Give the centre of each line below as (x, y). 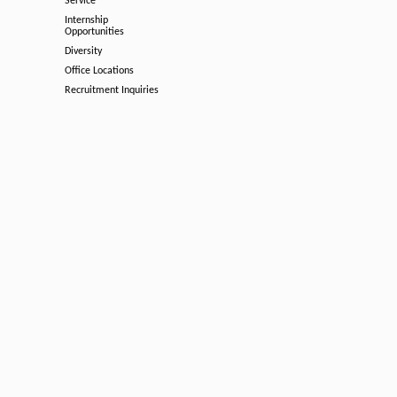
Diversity (83, 51)
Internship (86, 20)
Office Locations (99, 71)
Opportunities (94, 32)
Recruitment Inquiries (112, 90)
